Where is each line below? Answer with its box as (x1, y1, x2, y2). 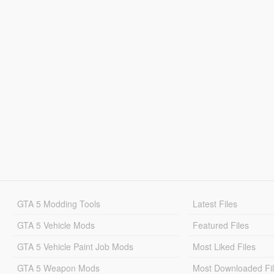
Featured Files (193, 218, 250, 231)
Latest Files (193, 197, 238, 210)
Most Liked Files (193, 240, 256, 253)
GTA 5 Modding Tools (17, 197, 100, 210)
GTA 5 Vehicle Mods (17, 218, 95, 231)
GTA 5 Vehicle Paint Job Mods (17, 240, 133, 253)
